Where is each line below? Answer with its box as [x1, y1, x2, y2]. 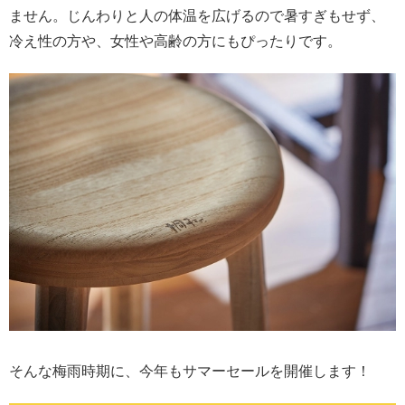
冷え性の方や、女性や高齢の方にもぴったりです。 [9, 33, 342, 49]
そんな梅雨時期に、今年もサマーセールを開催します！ [9, 363, 371, 380]
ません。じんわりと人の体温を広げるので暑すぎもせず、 [9, 8, 385, 24]
